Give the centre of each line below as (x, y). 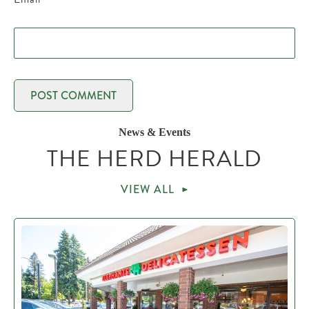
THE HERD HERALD (154, 159)
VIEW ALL (148, 189)
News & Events (154, 132)
